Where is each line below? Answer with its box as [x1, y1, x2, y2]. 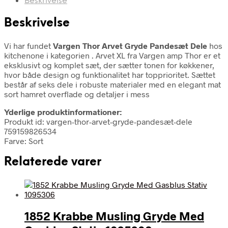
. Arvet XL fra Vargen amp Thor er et [92, 50, 220, 60]
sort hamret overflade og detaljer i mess [4, 89, 150, 99]
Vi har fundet [4, 40, 53, 50]
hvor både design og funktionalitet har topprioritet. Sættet [4, 69, 215, 79]
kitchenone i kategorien [4, 50, 92, 60]
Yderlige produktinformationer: [4, 106, 122, 117]
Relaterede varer [4, 156, 101, 168]
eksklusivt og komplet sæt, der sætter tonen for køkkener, [4, 60, 214, 70]
